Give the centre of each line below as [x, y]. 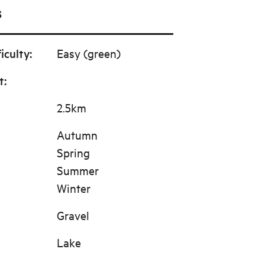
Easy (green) [88, 53]
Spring [73, 152]
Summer [77, 170]
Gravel [73, 215]
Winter [73, 188]
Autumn [77, 135]
